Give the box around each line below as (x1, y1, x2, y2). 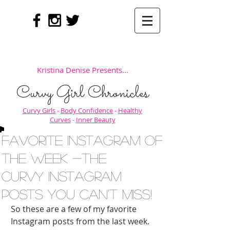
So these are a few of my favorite (11, 203, 139, 215)
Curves (49, 115, 71, 124)
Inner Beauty (75, 115, 116, 124)
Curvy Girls (23, 106, 55, 115)
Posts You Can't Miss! (2, 187, 152, 200)
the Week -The (2, 151, 106, 164)
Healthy (118, 106, 142, 115)
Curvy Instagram (2, 169, 121, 182)
